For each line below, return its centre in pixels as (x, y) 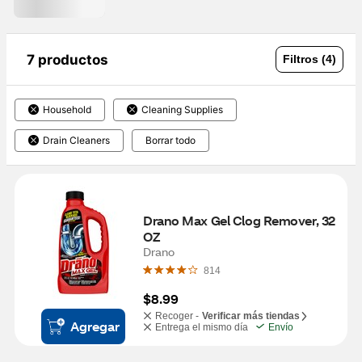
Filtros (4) (309, 59)
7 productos (67, 59)
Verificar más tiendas (251, 316)
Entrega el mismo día (202, 327)
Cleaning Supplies (182, 109)
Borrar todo (170, 140)
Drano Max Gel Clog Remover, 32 (239, 220)
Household (67, 109)
